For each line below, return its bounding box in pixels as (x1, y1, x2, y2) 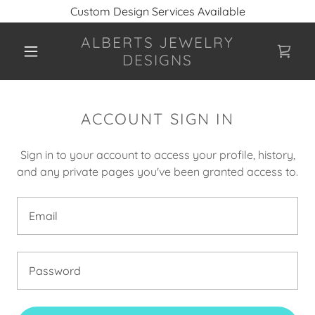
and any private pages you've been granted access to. (17, 165, 298, 179)
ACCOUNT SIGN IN (81, 109, 234, 129)
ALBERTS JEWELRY (81, 33, 234, 51)
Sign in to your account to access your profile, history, (20, 148, 295, 162)
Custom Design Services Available (70, 4, 245, 18)
